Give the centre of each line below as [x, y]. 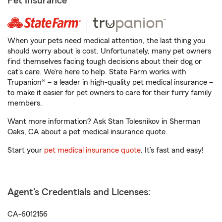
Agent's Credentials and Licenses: [79, 192]
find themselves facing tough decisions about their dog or [105, 61]
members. [25, 103]
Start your [26, 150]
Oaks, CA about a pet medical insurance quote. [87, 132]
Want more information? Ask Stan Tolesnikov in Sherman [104, 121]
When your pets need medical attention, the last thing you [107, 41]
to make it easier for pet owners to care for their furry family [110, 93]
